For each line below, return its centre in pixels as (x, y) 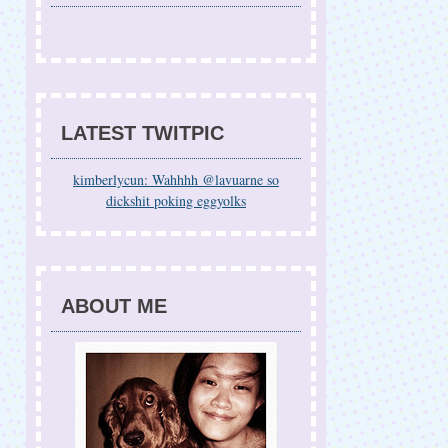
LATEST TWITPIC (142, 133)
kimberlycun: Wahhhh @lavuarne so (176, 179)
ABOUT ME (114, 306)
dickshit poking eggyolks (176, 200)
